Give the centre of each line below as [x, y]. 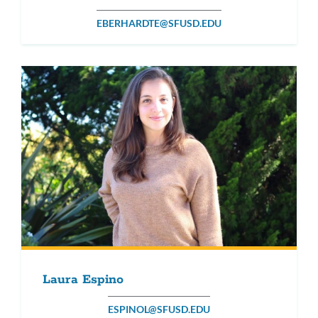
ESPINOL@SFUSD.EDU [159, 309]
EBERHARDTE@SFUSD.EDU [159, 23]
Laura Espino [83, 279]
